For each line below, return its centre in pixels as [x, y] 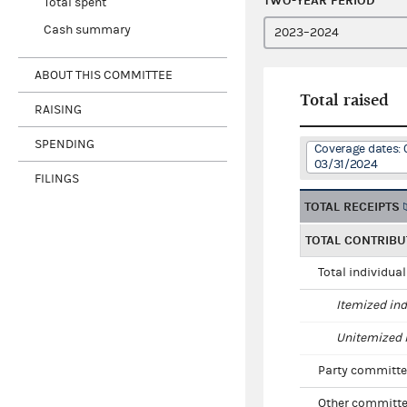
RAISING [58, 109]
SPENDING [65, 144]
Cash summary [87, 30]
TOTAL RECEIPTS [352, 207]
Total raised [344, 101]
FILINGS [57, 179]
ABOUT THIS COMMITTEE [104, 75]
